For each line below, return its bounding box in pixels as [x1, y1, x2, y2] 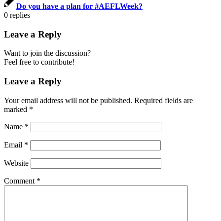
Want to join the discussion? [4, 49, 91, 58]
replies [10, 10, 30, 19]
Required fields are [134, 96, 193, 105]
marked [4, 105, 29, 113]
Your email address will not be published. [4, 96, 132, 105]
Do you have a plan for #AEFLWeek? [16, 1, 143, 10]
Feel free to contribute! [4, 58, 74, 67]
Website [4, 158, 29, 167]
